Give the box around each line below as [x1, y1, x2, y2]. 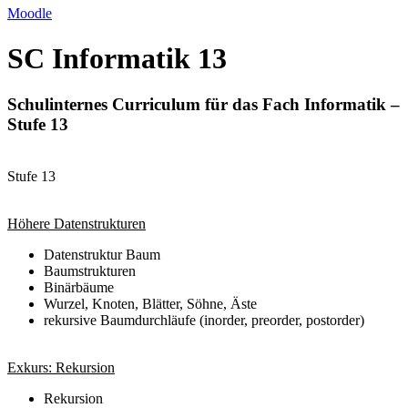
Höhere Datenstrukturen [7, 215, 146, 231]
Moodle [7, 5, 52, 22]
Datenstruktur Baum [44, 246, 160, 262]
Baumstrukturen [44, 262, 136, 279]
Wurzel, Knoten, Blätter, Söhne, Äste [44, 295, 257, 311]
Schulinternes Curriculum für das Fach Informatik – [7, 95, 400, 115]
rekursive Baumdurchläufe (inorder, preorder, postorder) [44, 311, 364, 328]
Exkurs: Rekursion [7, 359, 115, 375]
